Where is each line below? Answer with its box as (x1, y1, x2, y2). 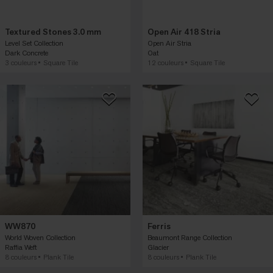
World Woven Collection (5, 233, 76, 243)
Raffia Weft (5, 243, 37, 252)
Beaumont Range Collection (147, 233, 232, 243)
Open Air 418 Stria (147, 26, 221, 38)
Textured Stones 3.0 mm (5, 26, 101, 38)
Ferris (147, 221, 171, 232)
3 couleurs (5, 58, 37, 68)
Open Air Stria (147, 38, 191, 48)
